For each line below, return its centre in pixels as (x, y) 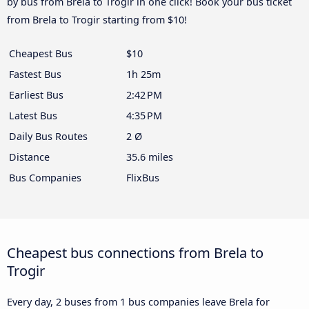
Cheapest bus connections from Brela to (135, 253)
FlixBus (143, 178)
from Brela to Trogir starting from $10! (97, 20)
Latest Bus (33, 116)
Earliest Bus (36, 95)
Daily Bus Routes (48, 137)
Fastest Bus (35, 74)
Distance (29, 157)
